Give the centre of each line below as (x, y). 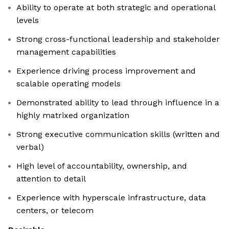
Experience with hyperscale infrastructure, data (111, 198)
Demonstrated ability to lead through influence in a (118, 103)
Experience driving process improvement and (106, 71)
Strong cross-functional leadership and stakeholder (118, 39)
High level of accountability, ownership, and (102, 166)
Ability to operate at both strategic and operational (116, 8)
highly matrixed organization (73, 116)
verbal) (30, 147)
